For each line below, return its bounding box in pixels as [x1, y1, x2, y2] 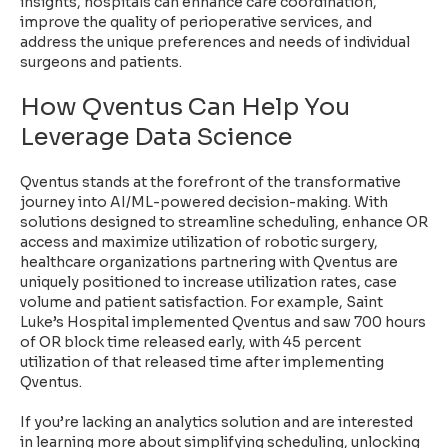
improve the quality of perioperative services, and [20, 12, 372, 31]
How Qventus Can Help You [20, 91, 350, 122]
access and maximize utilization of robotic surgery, [20, 232, 378, 251]
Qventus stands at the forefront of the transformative [20, 172, 401, 191]
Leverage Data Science [20, 121, 292, 152]
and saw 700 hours [291, 312, 426, 331]
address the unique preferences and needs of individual [20, 32, 410, 51]
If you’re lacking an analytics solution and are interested [20, 412, 413, 431]
